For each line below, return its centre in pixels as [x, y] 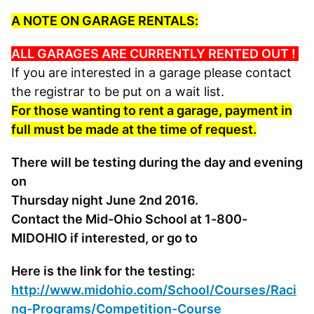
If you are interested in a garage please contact [151, 73]
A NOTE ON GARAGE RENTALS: [105, 21]
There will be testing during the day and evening [157, 163]
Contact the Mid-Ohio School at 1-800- [129, 219]
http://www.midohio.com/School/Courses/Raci [154, 290]
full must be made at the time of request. [134, 130]
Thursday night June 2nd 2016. [105, 200]
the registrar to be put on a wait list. [118, 92]
